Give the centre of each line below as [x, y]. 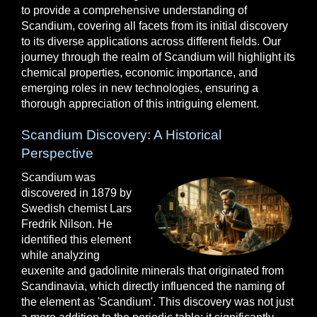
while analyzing [60, 255]
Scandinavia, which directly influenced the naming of [153, 286]
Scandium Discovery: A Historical [121, 135]
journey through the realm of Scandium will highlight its [158, 57]
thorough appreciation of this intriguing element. [140, 104]
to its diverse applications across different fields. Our [151, 41]
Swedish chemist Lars [76, 208]
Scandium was [58, 177]
